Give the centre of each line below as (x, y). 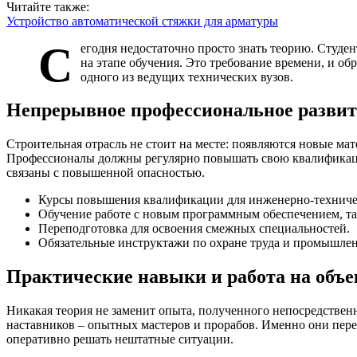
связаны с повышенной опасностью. (106, 173)
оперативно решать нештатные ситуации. (120, 339)
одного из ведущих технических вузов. (187, 76)
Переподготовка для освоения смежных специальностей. (194, 229)
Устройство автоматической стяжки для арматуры (142, 21)
